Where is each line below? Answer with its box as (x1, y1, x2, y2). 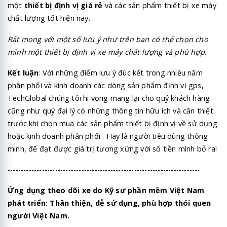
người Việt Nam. (8, 211, 69, 221)
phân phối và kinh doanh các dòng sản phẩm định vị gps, (8, 80, 204, 90)
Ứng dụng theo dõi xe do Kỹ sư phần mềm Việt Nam (8, 185, 205, 196)
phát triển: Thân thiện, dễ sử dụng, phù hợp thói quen (8, 198, 211, 208)
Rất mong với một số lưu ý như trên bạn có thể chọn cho (8, 34, 208, 44)
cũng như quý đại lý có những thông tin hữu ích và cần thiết (8, 105, 213, 116)
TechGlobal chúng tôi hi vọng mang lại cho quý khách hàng (8, 93, 210, 103)
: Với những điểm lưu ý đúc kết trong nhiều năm (39, 67, 203, 78)
